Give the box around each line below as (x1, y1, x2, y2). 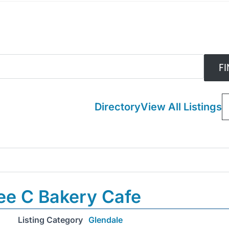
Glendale (88, 215, 123, 225)
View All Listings (140, 101, 222, 113)
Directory (94, 101, 141, 113)
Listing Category (18, 215, 83, 225)
